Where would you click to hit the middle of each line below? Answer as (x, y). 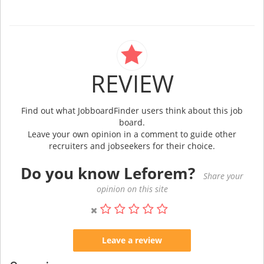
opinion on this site (132, 189)
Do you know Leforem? (108, 173)
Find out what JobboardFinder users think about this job (132, 110)
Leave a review (132, 240)
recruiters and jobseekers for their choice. (132, 146)
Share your (223, 176)
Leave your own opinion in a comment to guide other (132, 134)
